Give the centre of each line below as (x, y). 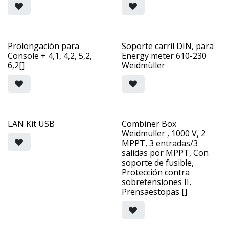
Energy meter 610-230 (164, 55)
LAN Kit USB (31, 123)
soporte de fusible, (157, 162)
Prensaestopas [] (154, 191)
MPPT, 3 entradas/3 (159, 143)
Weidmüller (143, 65)
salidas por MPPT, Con (165, 153)
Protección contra (155, 172)
